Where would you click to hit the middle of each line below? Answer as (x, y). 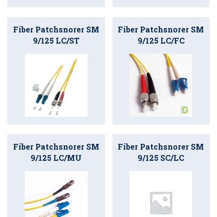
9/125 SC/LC (161, 158)
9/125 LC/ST (56, 40)
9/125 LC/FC (161, 40)
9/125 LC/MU (56, 158)
